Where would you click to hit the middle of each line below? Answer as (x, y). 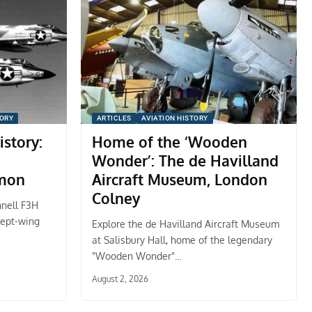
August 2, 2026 (120, 279)
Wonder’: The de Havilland (185, 161)
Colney (116, 198)
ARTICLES (114, 118)
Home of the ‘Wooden (169, 142)
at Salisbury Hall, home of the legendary (182, 240)
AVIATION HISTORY (174, 118)
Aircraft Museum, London (179, 179)
